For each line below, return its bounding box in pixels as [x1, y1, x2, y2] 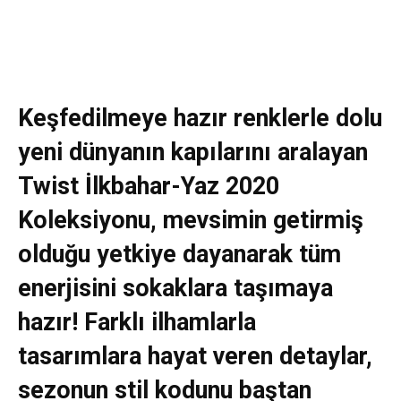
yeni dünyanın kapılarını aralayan [18, 137, 368, 166]
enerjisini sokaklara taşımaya [18, 273, 333, 303]
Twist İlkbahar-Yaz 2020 [18, 171, 279, 200]
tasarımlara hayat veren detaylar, [18, 341, 372, 371]
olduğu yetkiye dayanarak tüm [18, 239, 341, 269]
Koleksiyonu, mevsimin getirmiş [18, 205, 363, 235]
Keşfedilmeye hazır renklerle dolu [18, 103, 382, 132]
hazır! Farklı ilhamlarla [18, 307, 256, 337]
